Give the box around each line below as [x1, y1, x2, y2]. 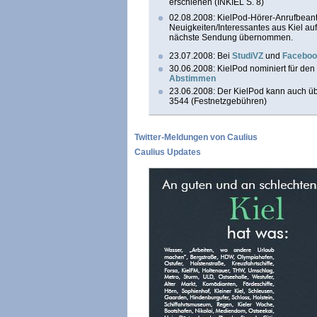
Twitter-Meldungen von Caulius [134, 132, 258, 142]
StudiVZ [232, 51, 263, 61]
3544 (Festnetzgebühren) [169, 96, 267, 106]
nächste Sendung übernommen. [169, 33, 293, 42]
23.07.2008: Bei [169, 51, 232, 61]
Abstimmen [169, 74, 216, 83]
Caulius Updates [134, 147, 201, 157]
